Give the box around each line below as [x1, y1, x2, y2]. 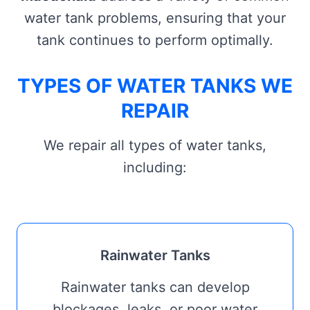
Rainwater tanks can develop [60, 279, 250, 295]
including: [123, 159, 187, 176]
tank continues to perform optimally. [37, 32, 273, 48]
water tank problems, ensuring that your [24, 10, 286, 26]
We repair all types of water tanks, [44, 137, 266, 154]
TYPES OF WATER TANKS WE [17, 74, 293, 98]
